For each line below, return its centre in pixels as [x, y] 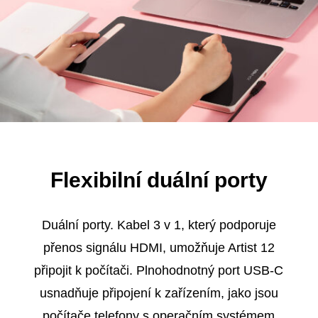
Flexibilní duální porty [159, 180]
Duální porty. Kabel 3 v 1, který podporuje [159, 225]
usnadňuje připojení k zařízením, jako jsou [159, 294]
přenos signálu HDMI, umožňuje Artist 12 [159, 248]
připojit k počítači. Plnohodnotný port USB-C [159, 271]
